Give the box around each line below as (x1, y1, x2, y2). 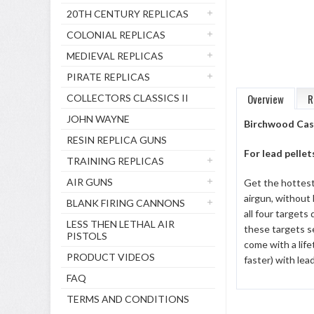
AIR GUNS (67, 176, 113, 188)
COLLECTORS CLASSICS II (67, 92, 189, 104)
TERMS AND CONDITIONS (67, 293, 189, 305)
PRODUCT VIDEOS (67, 251, 155, 263)
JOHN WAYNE (67, 113, 130, 125)
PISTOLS (67, 230, 107, 242)
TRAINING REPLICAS (67, 155, 164, 167)
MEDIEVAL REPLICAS (67, 50, 163, 62)
